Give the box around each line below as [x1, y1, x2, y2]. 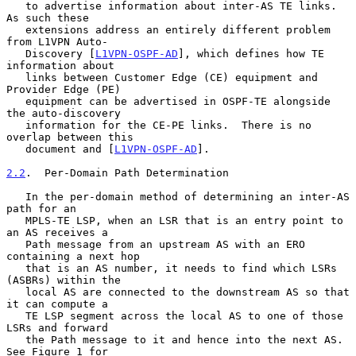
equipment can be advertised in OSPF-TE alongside [6, 95, 25, 107]
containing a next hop [6, 250, 140, 262]
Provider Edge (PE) [6, 83, 121, 95]
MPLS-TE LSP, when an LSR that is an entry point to [6, 214, 25, 226]
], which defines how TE [178, 47, 324, 60]
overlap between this [6, 130, 133, 143]
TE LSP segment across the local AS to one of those [6, 309, 25, 322]
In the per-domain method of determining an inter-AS [6, 190, 25, 203]
